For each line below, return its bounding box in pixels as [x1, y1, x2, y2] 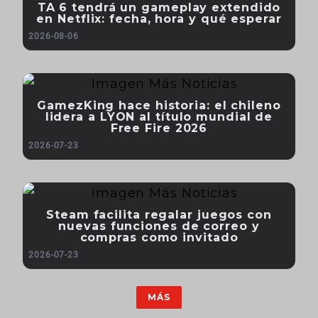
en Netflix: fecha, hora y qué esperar [36, 12, 282, 26]
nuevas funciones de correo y [58, 219, 260, 233]
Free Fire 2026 [110, 121, 208, 135]
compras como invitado [79, 231, 238, 244]
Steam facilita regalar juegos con [46, 208, 272, 221]
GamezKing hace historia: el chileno [37, 99, 281, 112]
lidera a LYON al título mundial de [45, 110, 273, 124]
